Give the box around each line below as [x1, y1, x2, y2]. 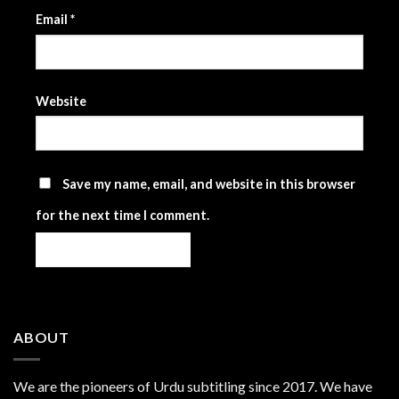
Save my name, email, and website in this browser [62, 175, 355, 191]
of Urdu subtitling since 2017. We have [134, 377, 372, 395]
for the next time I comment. [36, 207, 209, 223]
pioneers [82, 377, 134, 395]
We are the [13, 377, 82, 395]
